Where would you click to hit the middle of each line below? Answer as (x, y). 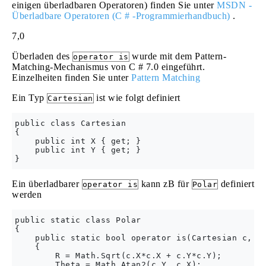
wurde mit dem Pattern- (178, 56)
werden (27, 194)
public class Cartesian (70, 123)
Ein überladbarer (47, 184)
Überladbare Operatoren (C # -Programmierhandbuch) (121, 16)
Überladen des (42, 56)
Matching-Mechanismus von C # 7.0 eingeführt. (108, 67)
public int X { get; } (78, 141)
